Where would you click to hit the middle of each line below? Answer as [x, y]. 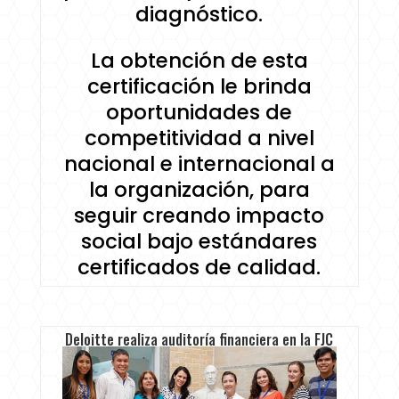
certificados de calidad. [199, 268]
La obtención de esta [199, 61]
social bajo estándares [199, 242]
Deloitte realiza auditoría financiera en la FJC [199, 340]
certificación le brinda [199, 87]
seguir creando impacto [199, 216]
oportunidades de [199, 113]
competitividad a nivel [199, 138]
